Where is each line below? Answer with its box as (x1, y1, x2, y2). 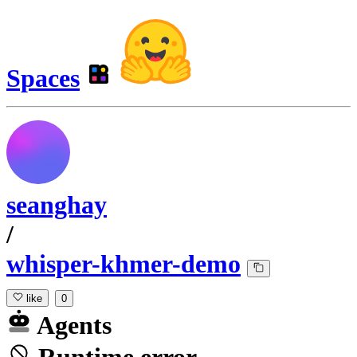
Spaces (6, 64, 80, 93)
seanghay (6, 190, 107, 220)
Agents (32, 311, 112, 340)
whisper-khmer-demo (6, 249, 241, 279)
